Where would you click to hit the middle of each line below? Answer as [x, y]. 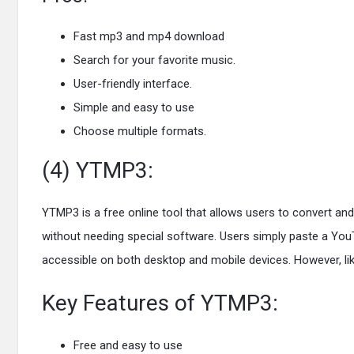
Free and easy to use [128, 345]
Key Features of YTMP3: [160, 303]
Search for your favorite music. [154, 60]
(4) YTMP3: [98, 170]
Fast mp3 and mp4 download [149, 36]
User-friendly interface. [133, 84]
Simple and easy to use [134, 107]
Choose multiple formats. [140, 131]
